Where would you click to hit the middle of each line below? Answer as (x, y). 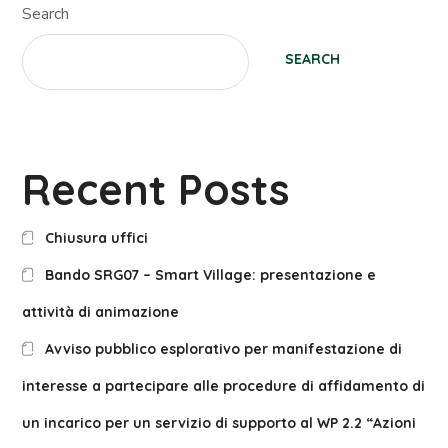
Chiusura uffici (96, 238)
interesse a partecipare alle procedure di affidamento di (224, 386)
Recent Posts (156, 190)
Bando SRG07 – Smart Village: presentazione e (210, 275)
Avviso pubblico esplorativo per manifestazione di (223, 349)
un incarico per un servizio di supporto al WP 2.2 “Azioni (219, 423)
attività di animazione (101, 312)
